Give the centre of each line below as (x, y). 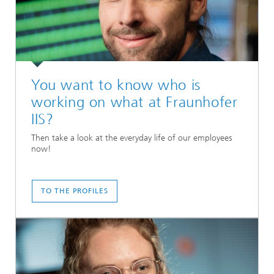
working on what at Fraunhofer (135, 102)
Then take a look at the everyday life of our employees (131, 138)
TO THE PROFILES (75, 191)
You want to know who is (116, 85)
